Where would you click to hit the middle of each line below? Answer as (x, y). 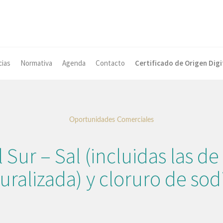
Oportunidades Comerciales (111, 120)
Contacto (110, 63)
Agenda (74, 63)
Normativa (36, 63)
